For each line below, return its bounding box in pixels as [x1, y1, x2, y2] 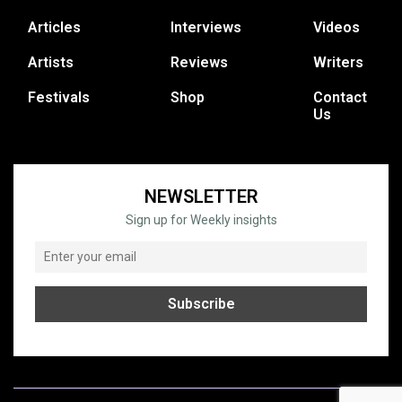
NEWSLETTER [144, 185, 258, 207]
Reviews [170, 53, 228, 71]
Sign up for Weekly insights [125, 212, 277, 227]
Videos [313, 18, 360, 36]
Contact [313, 88, 367, 106]
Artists [28, 53, 74, 71]
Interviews [170, 18, 241, 36]
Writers [313, 53, 363, 71]
